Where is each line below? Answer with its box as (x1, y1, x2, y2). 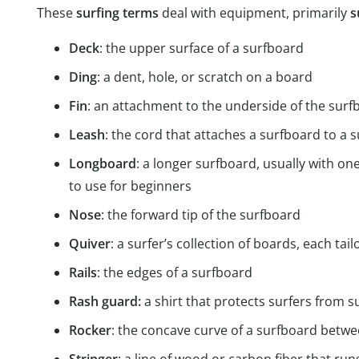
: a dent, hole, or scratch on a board (97, 67, 313, 86)
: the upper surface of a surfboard (99, 38, 304, 57)
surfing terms (76, 3, 159, 22)
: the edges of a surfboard (97, 263, 252, 281)
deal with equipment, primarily (159, 3, 350, 22)
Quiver (69, 234, 111, 252)
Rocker (69, 321, 111, 339)
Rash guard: (69, 292, 141, 310)
